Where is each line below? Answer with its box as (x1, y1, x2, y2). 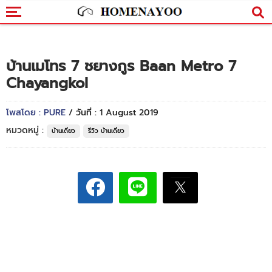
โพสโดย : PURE (6, 106, 69, 119)
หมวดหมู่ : (6, 124, 47, 137)
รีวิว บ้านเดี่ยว (88, 126, 124, 135)
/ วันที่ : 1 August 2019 (69, 106, 158, 119)
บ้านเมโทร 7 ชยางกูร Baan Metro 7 (6, 55, 236, 77)
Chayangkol (6, 72, 88, 94)
